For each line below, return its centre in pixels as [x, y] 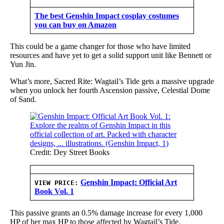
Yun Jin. [23, 64]
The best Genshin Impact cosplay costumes [107, 15]
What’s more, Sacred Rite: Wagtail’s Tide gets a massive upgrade [112, 81]
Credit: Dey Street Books [70, 152]
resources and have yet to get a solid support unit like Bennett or [111, 55]
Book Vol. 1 [54, 191]
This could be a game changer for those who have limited [100, 46]
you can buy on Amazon [75, 24]
